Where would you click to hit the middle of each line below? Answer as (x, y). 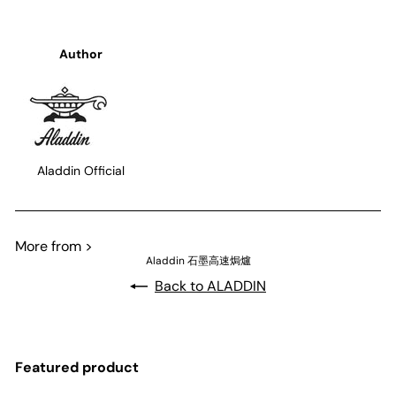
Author (80, 54)
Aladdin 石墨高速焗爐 (198, 261)
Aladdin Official (80, 171)
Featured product (77, 367)
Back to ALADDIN (210, 286)
